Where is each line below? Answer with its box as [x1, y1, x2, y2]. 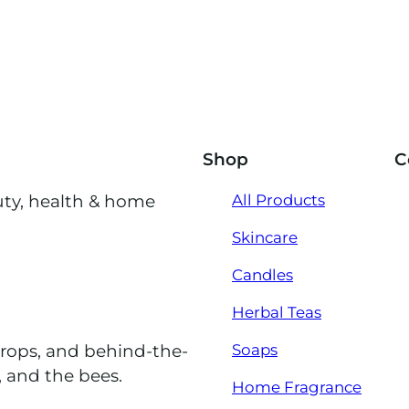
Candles [232, 266, 293, 284]
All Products [232, 191, 325, 209]
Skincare [232, 228, 298, 246]
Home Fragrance [232, 378, 362, 396]
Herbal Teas [232, 303, 321, 321]
